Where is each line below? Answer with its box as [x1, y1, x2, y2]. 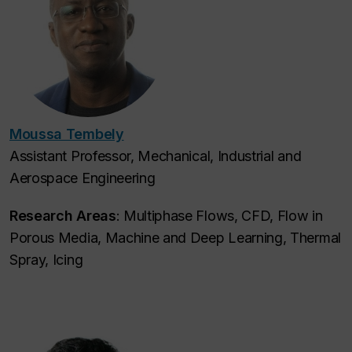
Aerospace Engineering [9, 169, 156, 186]
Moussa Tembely [9, 125, 124, 142]
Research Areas [9, 207, 116, 224]
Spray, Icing [9, 251, 83, 268]
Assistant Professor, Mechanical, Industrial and [9, 147, 302, 164]
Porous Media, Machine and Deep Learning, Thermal [9, 229, 341, 246]
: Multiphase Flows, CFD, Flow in [115, 207, 323, 224]
